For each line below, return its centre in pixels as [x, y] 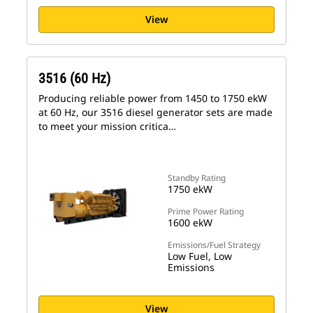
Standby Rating [197, 178]
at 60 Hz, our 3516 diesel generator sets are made [155, 112]
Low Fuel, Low [200, 256]
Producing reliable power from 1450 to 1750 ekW [153, 98]
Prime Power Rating [206, 211]
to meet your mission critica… [107, 126]
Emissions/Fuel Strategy [214, 245]
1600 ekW [190, 223]
